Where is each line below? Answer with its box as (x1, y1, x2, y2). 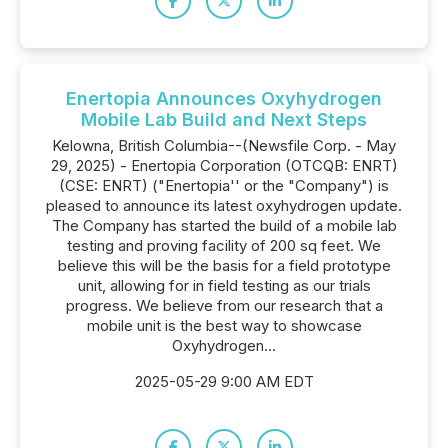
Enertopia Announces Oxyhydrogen (66, 88, 382, 109)
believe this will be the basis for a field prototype (57, 256, 391, 275)
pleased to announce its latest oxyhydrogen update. (46, 196, 402, 215)
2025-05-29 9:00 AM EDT (134, 372, 314, 391)
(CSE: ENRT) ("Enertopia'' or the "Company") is (59, 176, 389, 195)
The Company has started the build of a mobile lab (51, 216, 397, 235)
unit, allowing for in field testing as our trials (77, 276, 371, 295)
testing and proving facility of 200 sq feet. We (67, 236, 381, 255)
